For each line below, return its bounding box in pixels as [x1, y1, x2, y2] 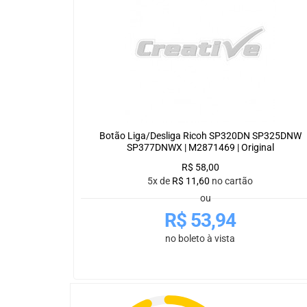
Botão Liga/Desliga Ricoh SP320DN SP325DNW [99, 130, 302, 142]
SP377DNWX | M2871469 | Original [126, 142, 274, 153]
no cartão [212, 175, 253, 187]
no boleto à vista [165, 233, 235, 245]
